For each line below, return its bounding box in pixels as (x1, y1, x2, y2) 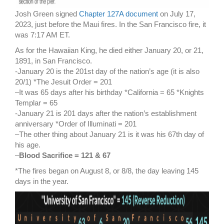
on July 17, (158, 9, 195, 18)
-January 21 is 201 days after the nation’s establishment (15, 109, 196, 117)
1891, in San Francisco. (15, 56, 92, 65)
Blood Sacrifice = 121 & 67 (19, 151, 110, 159)
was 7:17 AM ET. (15, 30, 70, 39)
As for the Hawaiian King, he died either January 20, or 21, (15, 46, 203, 54)
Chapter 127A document (79, 9, 158, 18)
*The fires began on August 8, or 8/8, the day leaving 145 (15, 166, 198, 175)
